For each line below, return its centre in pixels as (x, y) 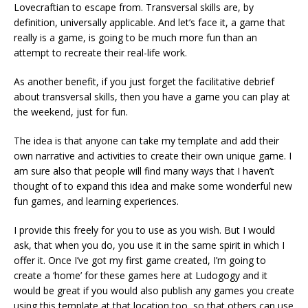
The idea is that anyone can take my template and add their (146, 141)
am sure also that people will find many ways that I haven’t (144, 171)
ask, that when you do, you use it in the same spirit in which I (149, 245)
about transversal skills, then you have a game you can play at (152, 97)
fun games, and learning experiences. (96, 201)
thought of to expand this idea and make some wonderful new (153, 186)
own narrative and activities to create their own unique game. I (153, 156)
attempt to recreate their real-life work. (100, 53)
